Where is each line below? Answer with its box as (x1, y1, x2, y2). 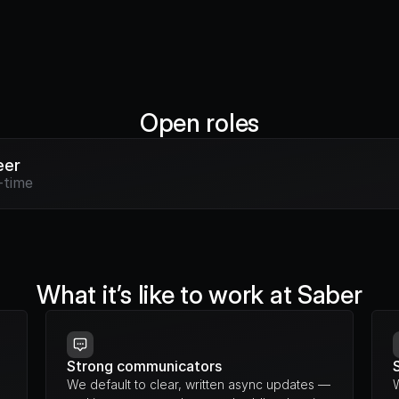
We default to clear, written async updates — (66, 377, 330, 392)
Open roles (139, 108, 260, 138)
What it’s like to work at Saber (37, 280, 362, 310)
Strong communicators (66, 357, 222, 375)
